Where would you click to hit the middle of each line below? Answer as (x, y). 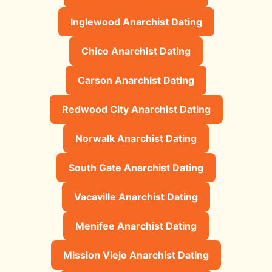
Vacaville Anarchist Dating (136, 196)
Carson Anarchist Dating (136, 80)
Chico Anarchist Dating (136, 51)
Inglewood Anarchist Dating (136, 22)
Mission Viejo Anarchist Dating (136, 255)
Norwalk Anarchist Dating (136, 138)
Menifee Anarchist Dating (136, 226)
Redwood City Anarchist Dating (136, 109)
